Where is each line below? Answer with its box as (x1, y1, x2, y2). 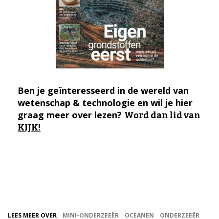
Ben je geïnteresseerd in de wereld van (18, 84, 189, 96)
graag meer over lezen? (18, 109, 124, 121)
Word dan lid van (124, 109, 200, 121)
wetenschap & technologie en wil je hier (18, 96, 193, 109)
